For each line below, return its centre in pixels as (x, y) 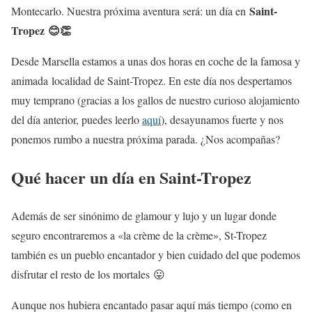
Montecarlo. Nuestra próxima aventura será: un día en (130, 11)
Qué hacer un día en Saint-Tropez (131, 177)
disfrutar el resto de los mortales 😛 (88, 274)
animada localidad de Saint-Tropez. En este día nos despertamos (151, 80)
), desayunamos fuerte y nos (222, 119)
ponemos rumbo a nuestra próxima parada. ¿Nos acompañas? (146, 139)
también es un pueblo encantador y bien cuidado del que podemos (156, 254)
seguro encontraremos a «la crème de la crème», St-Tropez (139, 235)
